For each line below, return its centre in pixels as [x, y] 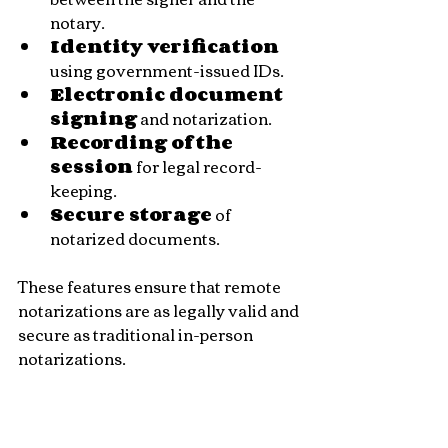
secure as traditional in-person [137, 334]
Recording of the [143, 142]
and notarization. [204, 118]
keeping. [83, 190]
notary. [77, 22]
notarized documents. [135, 238]
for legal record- [197, 166]
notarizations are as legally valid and [160, 310]
